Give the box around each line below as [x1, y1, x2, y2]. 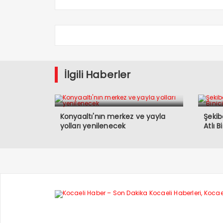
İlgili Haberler [64, 68, 131, 82]
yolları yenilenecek [60, 121, 126, 131]
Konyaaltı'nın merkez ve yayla [60, 111, 166, 121]
